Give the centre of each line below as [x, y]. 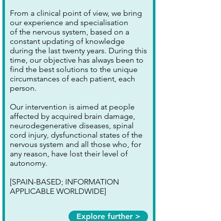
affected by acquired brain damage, [73, 116]
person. [23, 88]
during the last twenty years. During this [78, 51]
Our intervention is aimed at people [72, 107]
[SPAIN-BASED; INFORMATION [64, 182]
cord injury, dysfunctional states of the [76, 135]
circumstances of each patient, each [73, 79]
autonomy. [29, 163]
